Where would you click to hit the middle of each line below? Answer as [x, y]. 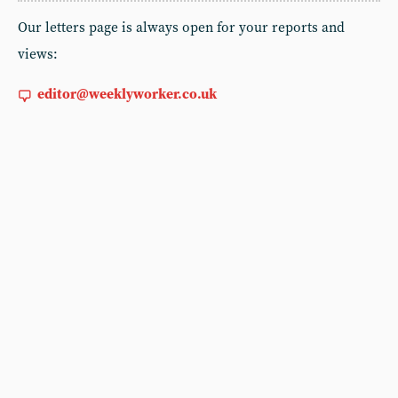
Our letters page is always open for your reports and [181, 28]
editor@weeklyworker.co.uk [127, 95]
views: [38, 55]
